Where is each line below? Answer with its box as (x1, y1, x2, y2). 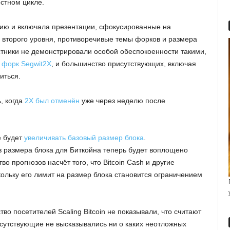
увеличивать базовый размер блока (24, 133, 144, 142)
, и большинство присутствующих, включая (51, 60, 196, 68)
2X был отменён (25, 97, 80, 105)
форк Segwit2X (2, 60, 51, 68)
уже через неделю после (80, 97, 165, 105)
